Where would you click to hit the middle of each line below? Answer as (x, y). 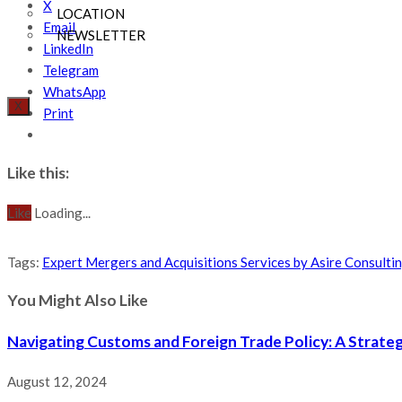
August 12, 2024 (57, 381)
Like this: (38, 173)
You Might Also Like (78, 301)
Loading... (62, 212)
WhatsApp (74, 91)
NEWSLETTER (101, 35)
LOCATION (91, 14)
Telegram (71, 70)
